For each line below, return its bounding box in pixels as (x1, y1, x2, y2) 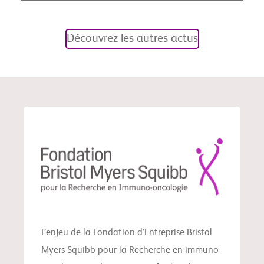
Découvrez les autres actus (66, 33, 198, 45)
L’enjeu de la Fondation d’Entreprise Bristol (41, 228, 212, 238)
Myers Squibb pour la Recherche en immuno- (41, 246, 221, 256)
